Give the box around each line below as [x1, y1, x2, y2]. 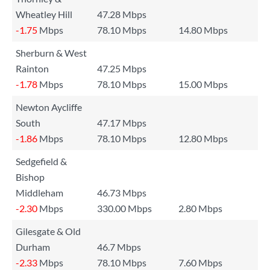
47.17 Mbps [97, 117, 146, 128]
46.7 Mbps [97, 241, 141, 253]
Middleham [16, 187, 63, 198]
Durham [16, 241, 50, 253]
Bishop [16, 171, 45, 183]
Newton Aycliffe [16, 101, 82, 113]
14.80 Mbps [178, 24, 228, 36]
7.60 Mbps [178, 257, 222, 268]
